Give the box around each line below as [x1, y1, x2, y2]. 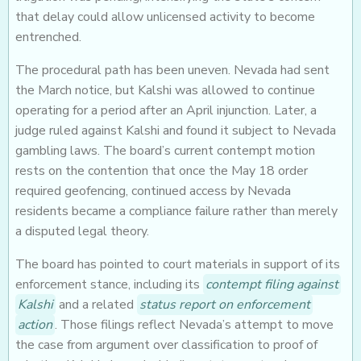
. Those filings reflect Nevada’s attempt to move [55, 316, 334, 334]
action [18, 316, 52, 334]
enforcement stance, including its [15, 276, 203, 294]
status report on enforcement [139, 296, 310, 314]
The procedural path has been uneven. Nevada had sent [15, 61, 330, 80]
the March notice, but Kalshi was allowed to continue [15, 81, 315, 100]
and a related [56, 296, 137, 314]
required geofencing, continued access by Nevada [15, 182, 291, 201]
